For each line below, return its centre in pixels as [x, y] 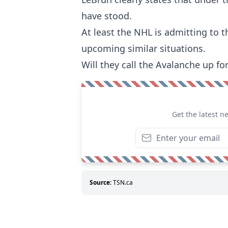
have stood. [107, 16]
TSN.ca [123, 182]
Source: [101, 182]
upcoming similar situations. [145, 48]
